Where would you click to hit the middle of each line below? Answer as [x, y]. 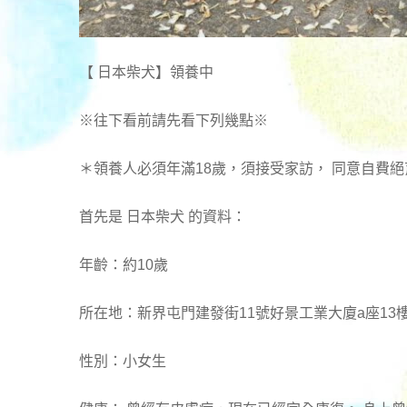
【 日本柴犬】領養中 [146, 73]
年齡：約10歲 [124, 265]
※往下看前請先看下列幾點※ [174, 121]
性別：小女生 [123, 362]
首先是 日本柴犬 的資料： [163, 217]
